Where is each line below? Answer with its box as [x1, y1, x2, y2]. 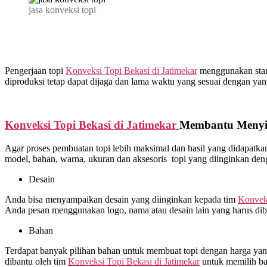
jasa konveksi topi [29, 5, 96, 15]
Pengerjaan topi [5, 66, 66, 76]
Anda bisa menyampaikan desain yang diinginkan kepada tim [5, 194, 238, 204]
